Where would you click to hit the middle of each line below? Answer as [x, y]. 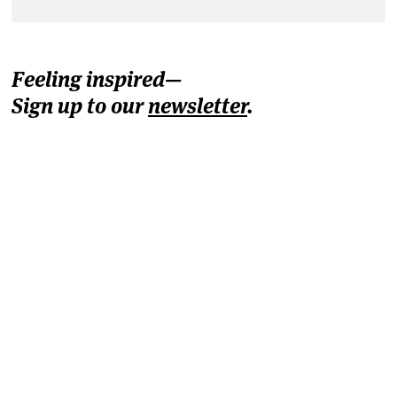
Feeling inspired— [97, 79]
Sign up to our [80, 105]
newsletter [198, 105]
